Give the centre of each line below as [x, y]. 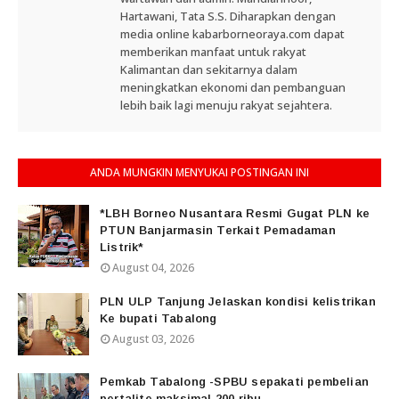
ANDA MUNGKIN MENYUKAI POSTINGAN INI [199, 173]
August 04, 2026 [153, 268]
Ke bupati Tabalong [159, 319]
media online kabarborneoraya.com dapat [232, 34]
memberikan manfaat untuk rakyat [213, 52]
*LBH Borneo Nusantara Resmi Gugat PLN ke [235, 214]
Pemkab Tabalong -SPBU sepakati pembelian [234, 382]
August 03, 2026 [153, 339]
